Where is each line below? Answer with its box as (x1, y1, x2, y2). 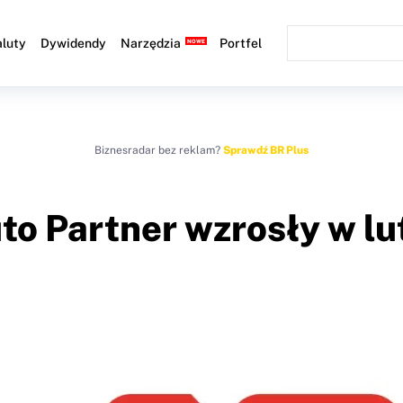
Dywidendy (40, 36, 107, 50)
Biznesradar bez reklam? (94, 144, 223, 157)
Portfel (219, 36, 263, 50)
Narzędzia (121, 36, 182, 50)
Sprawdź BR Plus (223, 144, 309, 157)
